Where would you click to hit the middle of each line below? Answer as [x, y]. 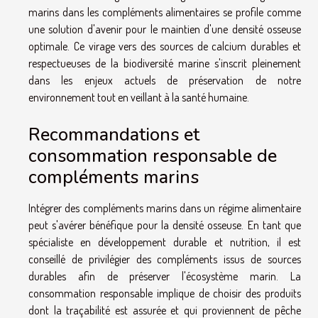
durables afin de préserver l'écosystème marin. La [165, 276]
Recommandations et [114, 134]
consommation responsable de [153, 155]
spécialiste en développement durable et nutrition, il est [165, 242]
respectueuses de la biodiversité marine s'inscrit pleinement [165, 64]
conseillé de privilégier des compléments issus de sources [165, 259]
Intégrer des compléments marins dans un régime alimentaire [165, 208]
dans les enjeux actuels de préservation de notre [165, 81]
